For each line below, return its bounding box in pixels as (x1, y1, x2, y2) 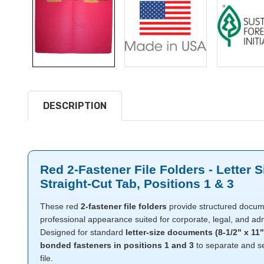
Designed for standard (40, 227, 126, 237)
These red (40, 201, 78, 211)
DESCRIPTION (43, 100, 107, 111)
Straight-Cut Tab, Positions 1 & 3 (40, 176, 234, 190)
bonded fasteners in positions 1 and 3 (40, 240, 194, 250)
